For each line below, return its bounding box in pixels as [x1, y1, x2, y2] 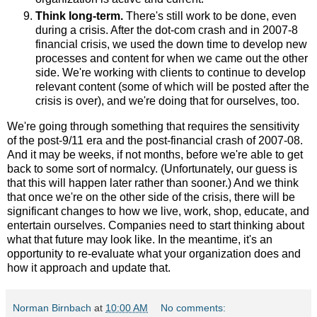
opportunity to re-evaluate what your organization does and [7, 247, 301, 260]
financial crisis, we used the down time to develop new [35, 38, 307, 50]
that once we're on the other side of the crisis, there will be [7, 190, 295, 203]
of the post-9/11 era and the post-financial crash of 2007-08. [7, 134, 303, 146]
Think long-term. [35, 9, 126, 22]
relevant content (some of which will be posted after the [35, 80, 309, 93]
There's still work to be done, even [126, 9, 296, 22]
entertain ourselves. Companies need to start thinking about [7, 219, 304, 231]
